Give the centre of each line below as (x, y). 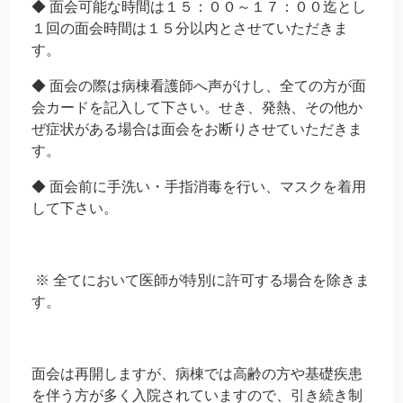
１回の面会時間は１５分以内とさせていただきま (190, 29)
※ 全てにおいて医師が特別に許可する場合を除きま (201, 281)
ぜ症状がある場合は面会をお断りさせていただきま (197, 130)
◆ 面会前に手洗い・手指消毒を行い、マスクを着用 (199, 187)
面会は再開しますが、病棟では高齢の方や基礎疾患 (197, 374)
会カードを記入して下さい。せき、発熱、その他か (197, 108)
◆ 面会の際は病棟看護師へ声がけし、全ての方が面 (199, 86)
